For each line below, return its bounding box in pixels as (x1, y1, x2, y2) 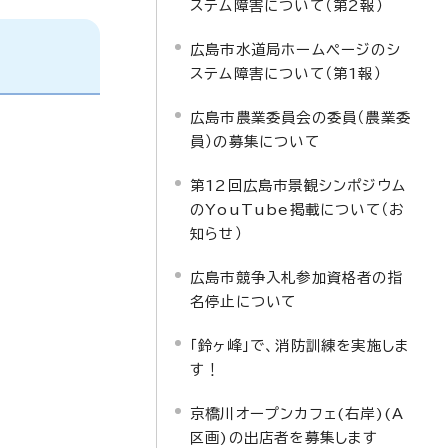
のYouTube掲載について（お (190, 202, 405, 217)
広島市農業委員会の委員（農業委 (190, 110, 411, 125)
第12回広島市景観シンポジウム (190, 178, 406, 193)
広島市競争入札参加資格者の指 (190, 270, 403, 285)
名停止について (190, 294, 297, 309)
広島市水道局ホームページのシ (190, 42, 401, 57)
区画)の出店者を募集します (190, 430, 379, 445)
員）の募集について (190, 134, 320, 149)
